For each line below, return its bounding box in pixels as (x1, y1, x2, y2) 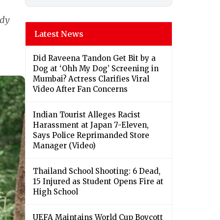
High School (33, 187, 78, 197)
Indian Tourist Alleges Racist (33, 110, 140, 120)
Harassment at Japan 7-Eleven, (33, 120, 149, 130)
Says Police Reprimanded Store (33, 131, 149, 140)
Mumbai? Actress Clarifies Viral (33, 74, 149, 84)
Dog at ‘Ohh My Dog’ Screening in (33, 64, 159, 74)
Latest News (34, 29, 83, 39)
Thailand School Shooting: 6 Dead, (33, 166, 161, 176)
